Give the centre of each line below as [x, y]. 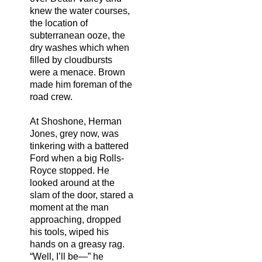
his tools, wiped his [69, 232]
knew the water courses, [80, 11]
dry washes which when [80, 47]
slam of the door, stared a [82, 195]
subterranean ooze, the [77, 35]
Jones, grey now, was [74, 133]
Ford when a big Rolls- [77, 158]
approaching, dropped [75, 219]
